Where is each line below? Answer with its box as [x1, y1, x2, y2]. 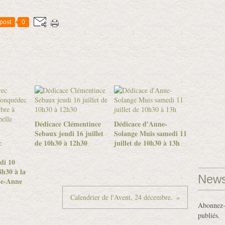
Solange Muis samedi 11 [114, 128, 187, 139]
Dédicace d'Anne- [114, 119, 167, 129]
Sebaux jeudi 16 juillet [35, 128, 103, 139]
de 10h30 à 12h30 [35, 138, 87, 148]
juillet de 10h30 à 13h [114, 138, 180, 148]
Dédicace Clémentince [35, 119, 101, 129]
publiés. [198, 210, 220, 220]
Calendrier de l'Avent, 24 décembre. [70, 192, 173, 202]
